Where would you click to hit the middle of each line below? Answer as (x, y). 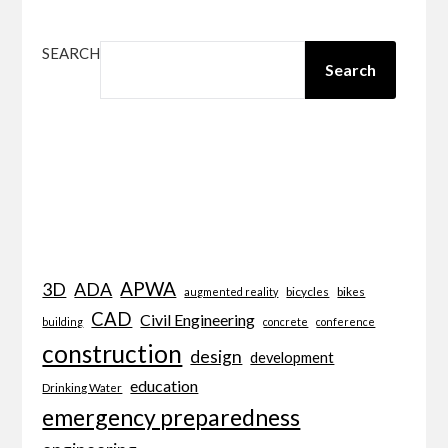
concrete (286, 321)
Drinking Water (82, 386)
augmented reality (231, 291)
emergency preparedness (171, 416)
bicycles (308, 290)
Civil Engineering (198, 319)
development (292, 357)
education (164, 385)
